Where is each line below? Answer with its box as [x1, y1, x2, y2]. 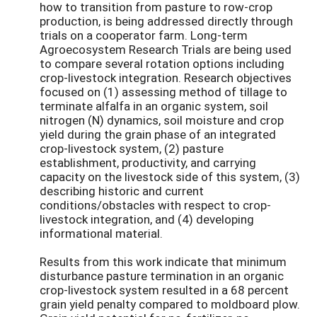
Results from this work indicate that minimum [40, 253, 287, 270]
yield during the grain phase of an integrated [40, 125, 276, 142]
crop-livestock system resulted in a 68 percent [40, 281, 289, 298]
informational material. [40, 224, 163, 241]
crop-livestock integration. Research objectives [40, 69, 292, 86]
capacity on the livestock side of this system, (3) [40, 168, 300, 185]
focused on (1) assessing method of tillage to [40, 83, 287, 100]
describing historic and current [40, 182, 204, 199]
